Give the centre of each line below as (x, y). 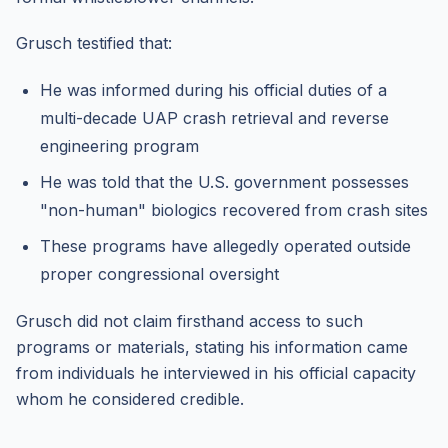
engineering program (119, 146)
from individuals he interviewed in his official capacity (216, 373)
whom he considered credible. (130, 399)
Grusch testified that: (94, 43)
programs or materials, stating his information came (212, 347)
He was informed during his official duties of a (213, 90)
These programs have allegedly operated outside (225, 246)
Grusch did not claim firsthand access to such (189, 321)
